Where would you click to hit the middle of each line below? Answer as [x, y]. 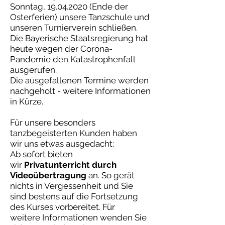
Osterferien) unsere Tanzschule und [80, 17]
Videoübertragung [48, 175]
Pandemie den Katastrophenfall [73, 59]
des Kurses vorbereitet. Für [63, 207]
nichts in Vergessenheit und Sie [72, 186]
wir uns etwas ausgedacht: [63, 144]
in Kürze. [27, 101]
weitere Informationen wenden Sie [78, 217]
